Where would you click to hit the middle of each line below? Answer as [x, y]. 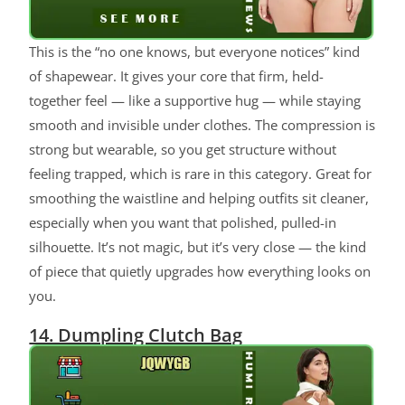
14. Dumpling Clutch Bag [136, 334]
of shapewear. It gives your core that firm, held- [177, 75]
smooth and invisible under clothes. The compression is [202, 124]
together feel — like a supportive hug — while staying [195, 100]
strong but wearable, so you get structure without [183, 149]
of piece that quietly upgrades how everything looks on [200, 271]
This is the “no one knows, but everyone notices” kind [195, 51]
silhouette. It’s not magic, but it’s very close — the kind [198, 246]
